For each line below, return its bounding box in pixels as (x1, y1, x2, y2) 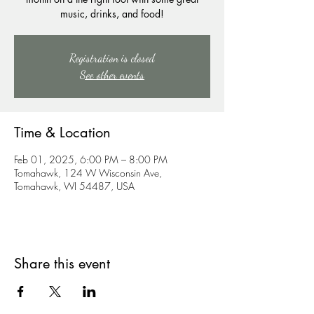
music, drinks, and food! (60, 7, 164, 20)
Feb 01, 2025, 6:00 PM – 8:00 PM (14, 153, 168, 166)
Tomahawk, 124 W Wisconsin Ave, (14, 166, 162, 179)
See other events (80, 68, 144, 81)
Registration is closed (69, 51, 155, 64)
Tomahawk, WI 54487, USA (14, 179, 135, 193)
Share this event (14, 254, 110, 273)
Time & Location (14, 123, 111, 142)
